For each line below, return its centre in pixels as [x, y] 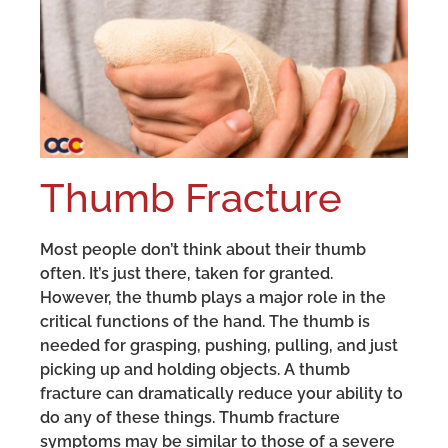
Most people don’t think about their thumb [203, 250]
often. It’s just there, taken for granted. [186, 274]
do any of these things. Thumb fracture [190, 418]
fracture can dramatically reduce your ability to [221, 394]
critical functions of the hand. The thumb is [205, 322]
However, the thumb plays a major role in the [213, 298]
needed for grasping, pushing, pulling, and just [219, 346]
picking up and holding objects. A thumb [195, 370]
